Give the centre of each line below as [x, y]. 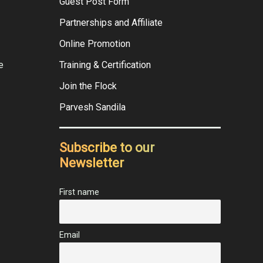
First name [79, 193]
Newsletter [92, 163]
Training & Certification [105, 65]
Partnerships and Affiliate [111, 23]
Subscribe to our [107, 148]
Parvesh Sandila [92, 107]
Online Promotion [95, 44]
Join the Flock [88, 86]
